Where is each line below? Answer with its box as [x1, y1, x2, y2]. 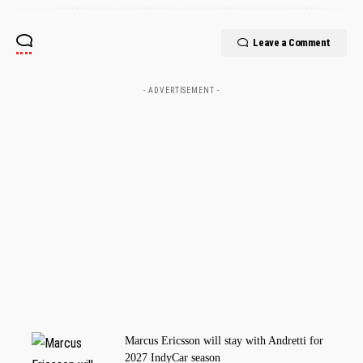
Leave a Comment [253, 36, 331, 49]
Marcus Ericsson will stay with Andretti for [125, 334, 323, 347]
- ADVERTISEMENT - [143, 85, 220, 95]
